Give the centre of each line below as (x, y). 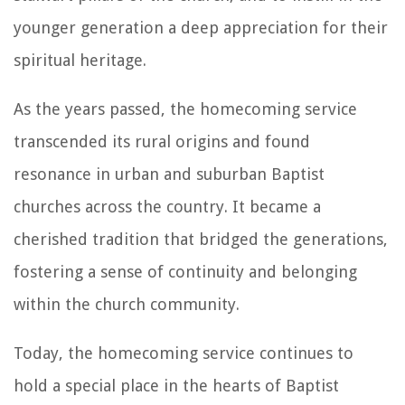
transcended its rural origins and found (162, 141)
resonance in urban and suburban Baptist (169, 174)
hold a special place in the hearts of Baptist (176, 385)
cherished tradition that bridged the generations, (201, 239)
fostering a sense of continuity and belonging (185, 271)
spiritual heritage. (80, 60)
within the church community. (127, 304)
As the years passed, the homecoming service (185, 108)
